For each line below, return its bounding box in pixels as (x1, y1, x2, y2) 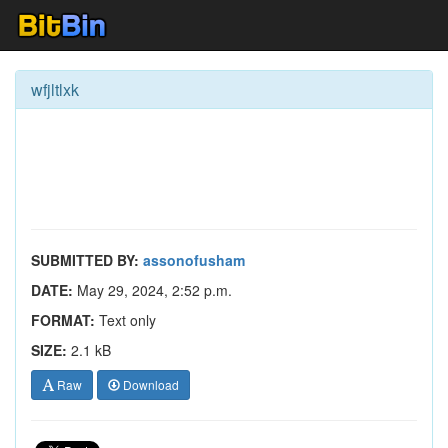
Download (120, 376, 179, 393)
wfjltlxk (31, 78, 79, 101)
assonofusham (143, 250, 245, 270)
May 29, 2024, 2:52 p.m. (73, 280, 232, 300)
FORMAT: (31, 310, 95, 330)
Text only (95, 310, 156, 330)
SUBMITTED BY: (31, 250, 139, 270)
